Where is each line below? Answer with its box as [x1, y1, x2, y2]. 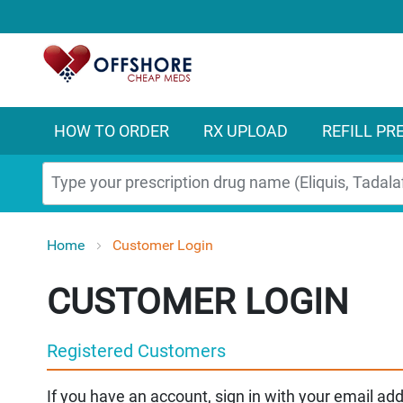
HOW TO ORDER [54, 121, 169, 140]
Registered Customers [47, 339, 226, 362]
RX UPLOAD [203, 121, 288, 140]
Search [40, 192, 91, 211]
